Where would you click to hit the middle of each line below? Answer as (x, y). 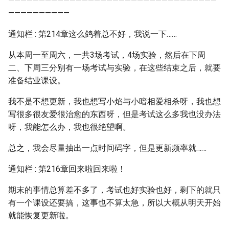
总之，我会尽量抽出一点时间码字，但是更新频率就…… (107, 148)
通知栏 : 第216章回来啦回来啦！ (67, 169)
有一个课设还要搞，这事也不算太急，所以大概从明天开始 (114, 203)
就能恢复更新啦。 (41, 215)
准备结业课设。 (37, 81)
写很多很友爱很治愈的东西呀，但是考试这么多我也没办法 (114, 114)
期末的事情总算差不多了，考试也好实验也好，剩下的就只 (114, 190)
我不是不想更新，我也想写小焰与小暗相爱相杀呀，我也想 (114, 101)
